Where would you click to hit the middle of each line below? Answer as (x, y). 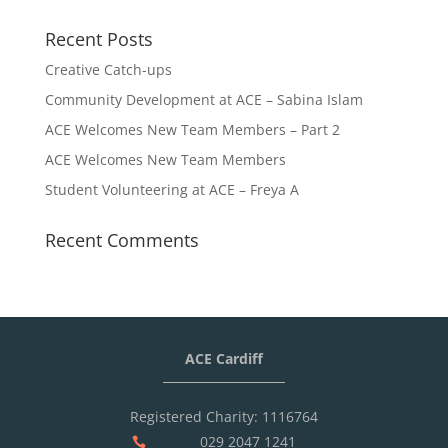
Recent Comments (121, 240)
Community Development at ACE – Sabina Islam (203, 99)
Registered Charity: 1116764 (224, 416)
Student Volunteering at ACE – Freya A (171, 189)
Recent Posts (98, 39)
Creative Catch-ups (108, 69)
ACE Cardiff (224, 358)
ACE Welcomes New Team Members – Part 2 (192, 129)
